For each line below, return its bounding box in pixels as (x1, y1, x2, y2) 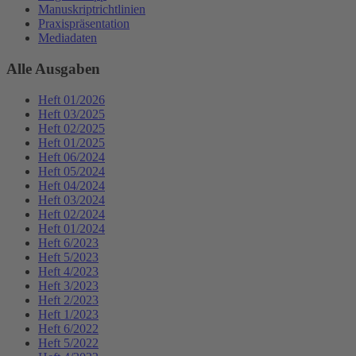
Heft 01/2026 (38, 92, 105, 106)
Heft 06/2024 (38, 149, 105, 164)
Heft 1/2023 (38, 307, 99, 321)
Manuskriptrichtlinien (38, 2, 145, 17)
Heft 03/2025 (38, 106, 105, 121)
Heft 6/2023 (38, 235, 99, 250)
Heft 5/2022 (38, 335, 99, 350)
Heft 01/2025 (38, 135, 105, 149)
